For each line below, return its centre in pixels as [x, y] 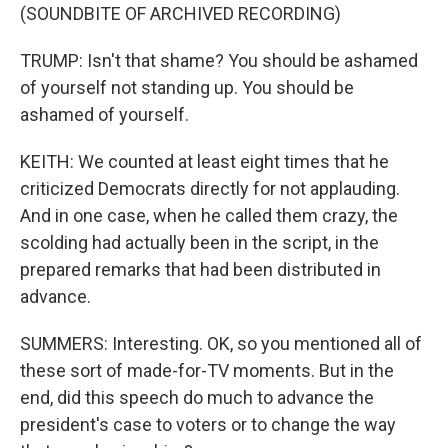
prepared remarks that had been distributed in [200, 269]
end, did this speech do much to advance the [197, 397]
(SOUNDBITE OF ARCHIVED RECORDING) [180, 13]
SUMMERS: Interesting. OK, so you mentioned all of [221, 343]
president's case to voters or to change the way [208, 424]
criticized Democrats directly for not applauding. [210, 188]
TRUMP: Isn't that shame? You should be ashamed [219, 60]
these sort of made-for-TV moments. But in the [207, 370]
